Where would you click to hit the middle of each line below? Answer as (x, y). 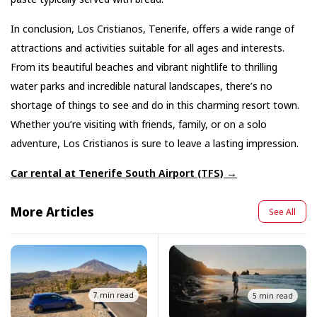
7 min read (114, 295)
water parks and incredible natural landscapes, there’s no (142, 86)
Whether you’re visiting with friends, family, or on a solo (139, 124)
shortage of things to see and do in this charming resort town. (155, 105)
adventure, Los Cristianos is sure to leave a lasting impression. (155, 143)
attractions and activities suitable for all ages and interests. (148, 48)
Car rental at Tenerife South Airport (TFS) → (124, 173)
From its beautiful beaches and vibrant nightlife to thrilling (144, 67)
